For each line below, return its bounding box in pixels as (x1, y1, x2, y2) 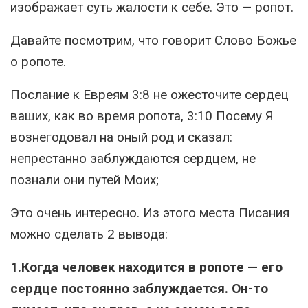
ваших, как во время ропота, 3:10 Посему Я (10, 108, 274, 124)
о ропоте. (10, 54, 66, 69)
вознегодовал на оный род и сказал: (10, 129, 232, 145)
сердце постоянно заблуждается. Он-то (10, 280, 268, 296)
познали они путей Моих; (10, 172, 159, 188)
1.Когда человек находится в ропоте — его (10, 259, 283, 275)
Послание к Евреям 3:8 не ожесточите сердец (10, 87, 289, 102)
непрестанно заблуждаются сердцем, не (10, 151, 256, 166)
